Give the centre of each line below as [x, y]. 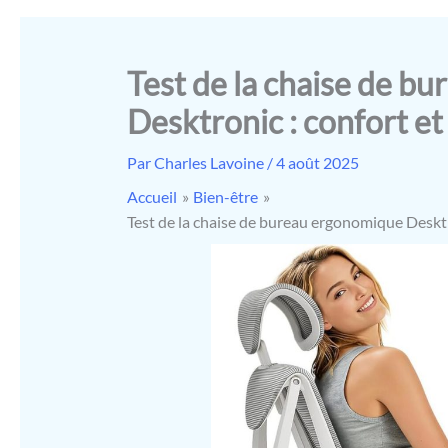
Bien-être [226, 196]
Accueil [151, 196]
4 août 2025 [317, 162]
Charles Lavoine [210, 162]
